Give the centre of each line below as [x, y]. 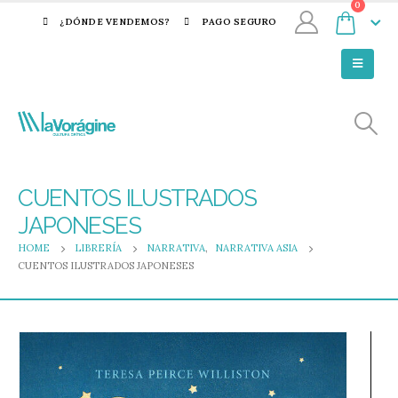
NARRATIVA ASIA [256, 248]
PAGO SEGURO [239, 22]
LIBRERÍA [98, 248]
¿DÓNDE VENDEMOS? [115, 22]
